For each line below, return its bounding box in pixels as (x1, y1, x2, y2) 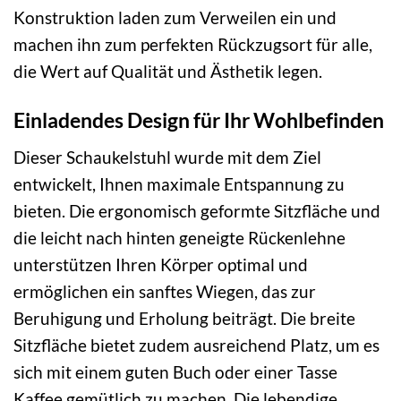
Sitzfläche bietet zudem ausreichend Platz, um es (13, 334, 380, 355)
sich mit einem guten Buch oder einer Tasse (13, 361, 337, 382)
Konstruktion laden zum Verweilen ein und (13, 7, 337, 29)
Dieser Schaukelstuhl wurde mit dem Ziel (13, 146, 321, 167)
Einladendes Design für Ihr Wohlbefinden (13, 107, 384, 133)
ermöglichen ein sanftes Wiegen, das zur (13, 280, 316, 302)
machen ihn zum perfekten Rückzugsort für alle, (13, 34, 372, 55)
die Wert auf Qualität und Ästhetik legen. (13, 61, 322, 82)
